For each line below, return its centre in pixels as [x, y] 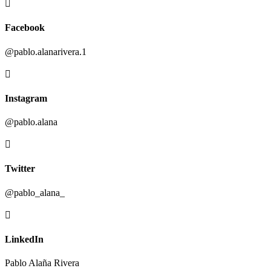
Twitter [20, 169]
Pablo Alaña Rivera [42, 263]
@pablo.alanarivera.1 [46, 51]
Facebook [25, 28]
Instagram [26, 98]
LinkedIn [24, 239]
